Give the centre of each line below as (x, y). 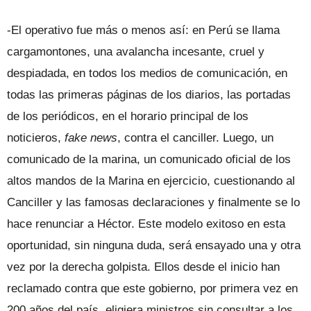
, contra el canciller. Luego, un (195, 137)
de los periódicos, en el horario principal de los (128, 116)
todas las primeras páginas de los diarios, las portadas (149, 94)
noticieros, (36, 137)
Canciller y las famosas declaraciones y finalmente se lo (153, 202)
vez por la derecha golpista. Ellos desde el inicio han (143, 267)
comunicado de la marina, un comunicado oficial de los (149, 159)
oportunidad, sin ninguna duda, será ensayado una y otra (154, 245)
